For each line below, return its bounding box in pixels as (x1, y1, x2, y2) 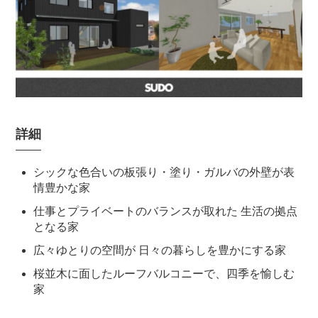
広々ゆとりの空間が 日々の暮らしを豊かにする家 (33, 244, 287, 257)
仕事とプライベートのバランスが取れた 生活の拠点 (33, 205, 298, 218)
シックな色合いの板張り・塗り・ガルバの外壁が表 (33, 166, 295, 179)
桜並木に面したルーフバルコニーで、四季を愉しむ (33, 268, 295, 280)
